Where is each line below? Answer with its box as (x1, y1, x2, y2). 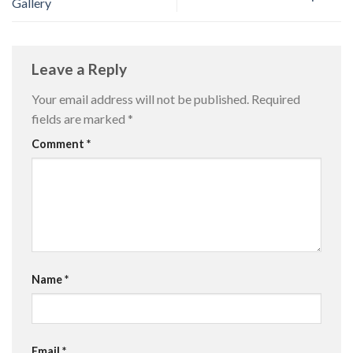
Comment (32, 137, 87, 151)
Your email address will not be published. (32, 91, 249, 107)
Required (251, 91, 300, 107)
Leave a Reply (32, 60, 130, 79)
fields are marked (32, 111, 128, 127)
